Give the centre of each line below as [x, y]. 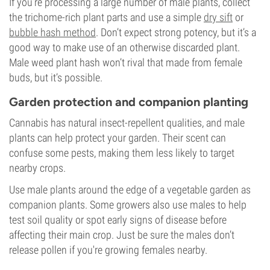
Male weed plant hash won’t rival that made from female [126, 62]
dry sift [218, 17]
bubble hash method [52, 32]
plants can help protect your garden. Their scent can [118, 138]
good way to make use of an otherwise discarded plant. [124, 47]
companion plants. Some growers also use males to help [128, 205]
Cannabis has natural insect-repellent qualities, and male [127, 123]
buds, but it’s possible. [56, 77]
